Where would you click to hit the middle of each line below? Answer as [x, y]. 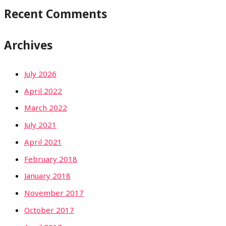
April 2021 [43, 142]
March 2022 [46, 108]
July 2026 [40, 73]
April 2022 [43, 91]
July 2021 [40, 125]
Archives [28, 45]
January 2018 [47, 176]
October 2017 [49, 210]
